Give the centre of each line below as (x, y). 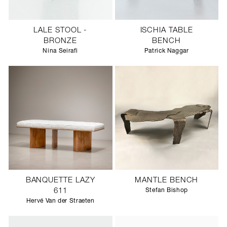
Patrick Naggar (166, 51)
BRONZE (61, 41)
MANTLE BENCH (167, 180)
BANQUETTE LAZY (60, 180)
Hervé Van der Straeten (60, 201)
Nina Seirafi (61, 51)
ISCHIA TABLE (166, 31)
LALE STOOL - (61, 31)
